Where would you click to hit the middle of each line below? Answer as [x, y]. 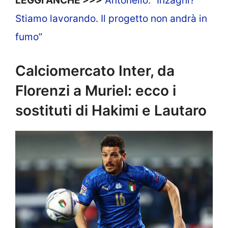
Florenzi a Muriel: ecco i [96, 90]
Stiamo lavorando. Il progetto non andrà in [111, 19]
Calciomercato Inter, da [95, 70]
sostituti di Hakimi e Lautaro [111, 110]
